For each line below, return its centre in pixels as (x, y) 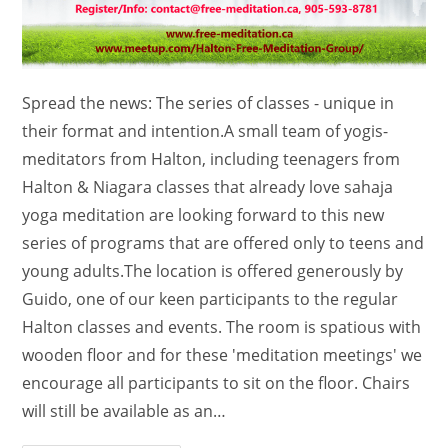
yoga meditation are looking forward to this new (203, 214)
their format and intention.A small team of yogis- (205, 130)
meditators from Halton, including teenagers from (211, 158)
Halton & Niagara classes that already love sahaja (208, 186)
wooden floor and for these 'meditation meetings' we (222, 354)
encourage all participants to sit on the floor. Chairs (216, 382)
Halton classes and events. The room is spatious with (222, 326)
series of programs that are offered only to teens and (223, 242)
